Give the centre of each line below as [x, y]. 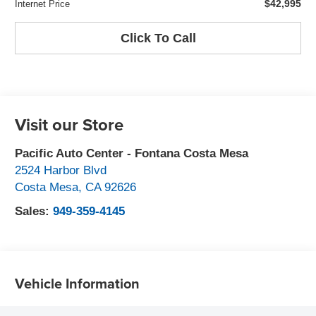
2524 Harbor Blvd [61, 170]
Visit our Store [69, 124]
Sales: [34, 211]
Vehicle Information [78, 283]
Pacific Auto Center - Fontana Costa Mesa [132, 153]
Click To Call [158, 38]
